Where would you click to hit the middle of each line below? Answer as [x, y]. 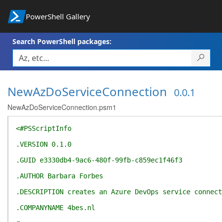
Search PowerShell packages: [62, 41]
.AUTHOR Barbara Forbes [59, 176]
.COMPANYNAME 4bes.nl [55, 208]
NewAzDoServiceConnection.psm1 [62, 107]
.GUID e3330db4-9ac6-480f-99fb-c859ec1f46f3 [99, 160]
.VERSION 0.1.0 [44, 144]
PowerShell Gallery [58, 16]
